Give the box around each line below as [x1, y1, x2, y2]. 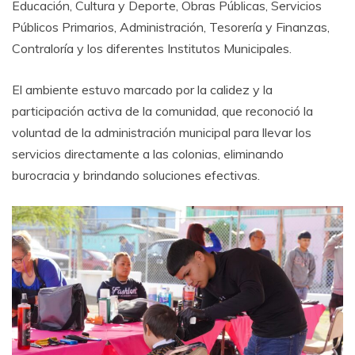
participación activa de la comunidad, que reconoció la [12, 103, 313, 120]
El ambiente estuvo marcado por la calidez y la [12, 82, 273, 98]
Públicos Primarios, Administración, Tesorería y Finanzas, [12, 19, 330, 36]
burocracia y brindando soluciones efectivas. [12, 167, 260, 184]
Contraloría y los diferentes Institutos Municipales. [12, 40, 292, 57]
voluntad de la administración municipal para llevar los [12, 124, 311, 141]
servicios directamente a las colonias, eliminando [12, 146, 284, 162]
